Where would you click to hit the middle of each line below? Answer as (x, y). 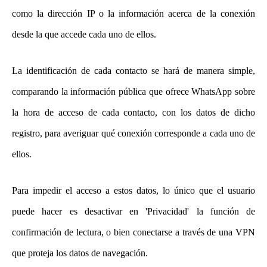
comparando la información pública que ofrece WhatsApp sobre (133, 91)
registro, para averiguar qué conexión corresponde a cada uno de (133, 133)
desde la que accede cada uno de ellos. (84, 34)
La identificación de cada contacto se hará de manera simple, (133, 70)
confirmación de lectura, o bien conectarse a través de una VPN (133, 232)
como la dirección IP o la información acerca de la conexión (133, 13)
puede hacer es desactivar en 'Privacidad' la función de (133, 211)
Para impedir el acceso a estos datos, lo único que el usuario (133, 190)
